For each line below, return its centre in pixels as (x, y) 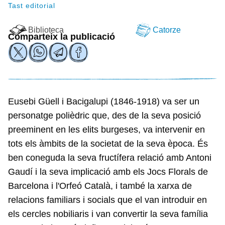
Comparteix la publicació (62, 37)
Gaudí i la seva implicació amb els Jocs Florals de (108, 172)
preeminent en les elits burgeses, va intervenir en (106, 130)
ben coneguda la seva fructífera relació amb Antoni (110, 158)
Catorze (166, 30)
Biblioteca (46, 30)
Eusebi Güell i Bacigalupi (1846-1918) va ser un (104, 101)
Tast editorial (32, 6)
